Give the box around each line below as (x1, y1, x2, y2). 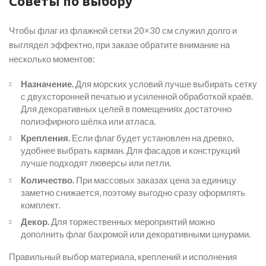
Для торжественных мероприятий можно (49, 216, 215, 227)
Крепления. (21, 132, 70, 143)
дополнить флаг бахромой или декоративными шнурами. (21, 229, 251, 239)
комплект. (21, 199, 61, 210)
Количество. (21, 174, 74, 185)
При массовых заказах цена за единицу (74, 174, 236, 185)
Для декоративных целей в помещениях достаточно (21, 103, 232, 114)
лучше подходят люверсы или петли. (21, 157, 171, 168)
